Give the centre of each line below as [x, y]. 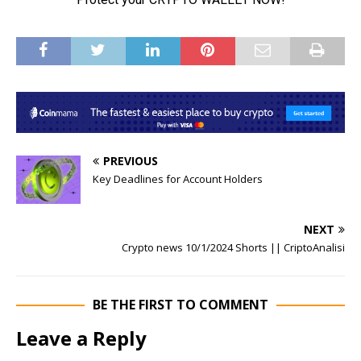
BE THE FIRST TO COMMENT [180, 304]
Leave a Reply [81, 338]
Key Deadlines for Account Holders [178, 178]
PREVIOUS [131, 160]
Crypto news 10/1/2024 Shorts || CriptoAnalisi [233, 247]
